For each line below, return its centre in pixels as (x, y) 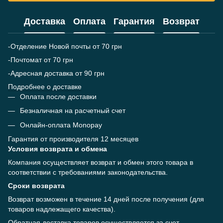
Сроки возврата (36, 186)
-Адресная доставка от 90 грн (56, 73)
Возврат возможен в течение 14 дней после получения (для (106, 199)
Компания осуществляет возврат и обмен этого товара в (101, 163)
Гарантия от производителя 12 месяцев (73, 139)
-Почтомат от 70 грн (41, 60)
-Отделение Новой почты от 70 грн (65, 46)
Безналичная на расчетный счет (73, 111)
